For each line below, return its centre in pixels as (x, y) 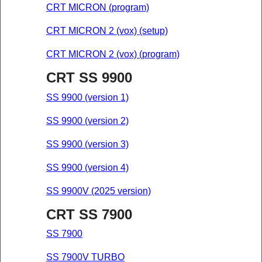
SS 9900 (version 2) (87, 120)
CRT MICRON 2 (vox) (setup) (107, 31)
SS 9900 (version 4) (87, 167)
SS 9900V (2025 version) (99, 191)
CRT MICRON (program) (98, 8)
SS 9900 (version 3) (87, 144)
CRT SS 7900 (89, 214)
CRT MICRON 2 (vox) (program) (113, 54)
